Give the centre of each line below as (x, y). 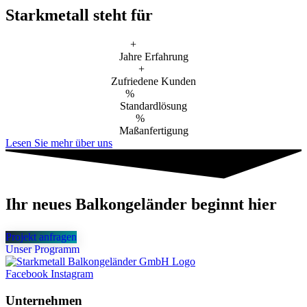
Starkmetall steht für (79, 15)
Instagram (72, 273)
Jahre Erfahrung (153, 56)
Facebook (27, 273)
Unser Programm (42, 249)
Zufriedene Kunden (153, 81)
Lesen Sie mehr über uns (59, 143)
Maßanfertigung (153, 130)
